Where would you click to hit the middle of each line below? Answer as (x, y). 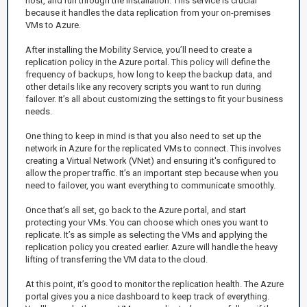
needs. (39, 111)
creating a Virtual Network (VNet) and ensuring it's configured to (151, 160)
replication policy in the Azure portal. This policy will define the (148, 62)
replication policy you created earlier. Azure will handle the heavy (151, 247)
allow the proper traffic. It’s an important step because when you (152, 173)
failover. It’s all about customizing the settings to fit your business (154, 99)
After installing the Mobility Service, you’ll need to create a (139, 49)
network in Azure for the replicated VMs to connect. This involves (153, 148)
